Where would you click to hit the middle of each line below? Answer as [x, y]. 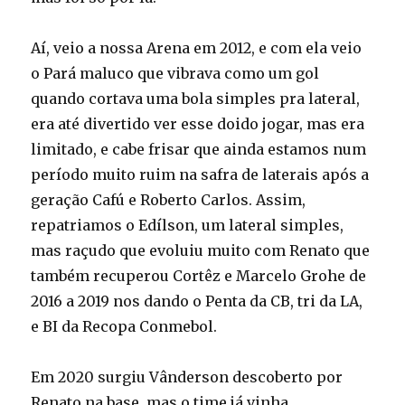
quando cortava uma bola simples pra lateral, [196, 99]
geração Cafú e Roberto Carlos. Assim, [169, 200]
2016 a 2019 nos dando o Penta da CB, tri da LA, [197, 301]
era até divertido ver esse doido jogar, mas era [198, 124]
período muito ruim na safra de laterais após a [200, 175]
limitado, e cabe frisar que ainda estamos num [199, 150]
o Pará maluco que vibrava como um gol [175, 74]
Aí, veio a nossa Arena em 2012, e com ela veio [197, 48]
